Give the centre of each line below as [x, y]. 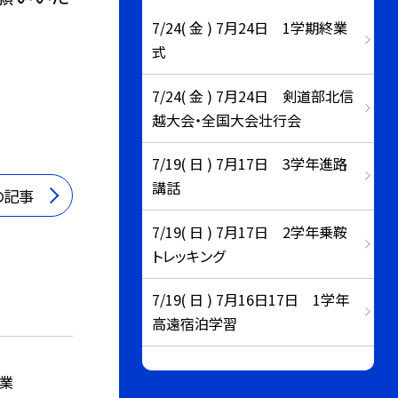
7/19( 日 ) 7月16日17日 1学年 [251, 300]
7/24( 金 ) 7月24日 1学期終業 [250, 28]
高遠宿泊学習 [195, 324]
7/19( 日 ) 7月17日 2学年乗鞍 [250, 231]
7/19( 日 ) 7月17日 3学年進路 [250, 164]
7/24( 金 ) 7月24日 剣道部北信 [253, 96]
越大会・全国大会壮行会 [227, 119]
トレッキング [189, 255]
